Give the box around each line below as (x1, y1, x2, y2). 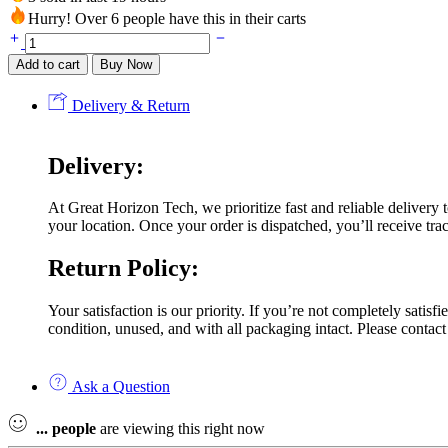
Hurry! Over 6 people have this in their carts (28, 9, 306, 27)
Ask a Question (68, 378, 170, 396)
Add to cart (16, 56, 80, 72)
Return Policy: (48, 255, 199, 282)
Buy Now (100, 56, 152, 72)
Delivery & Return (68, 96, 190, 114)
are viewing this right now (96, 420, 265, 438)
